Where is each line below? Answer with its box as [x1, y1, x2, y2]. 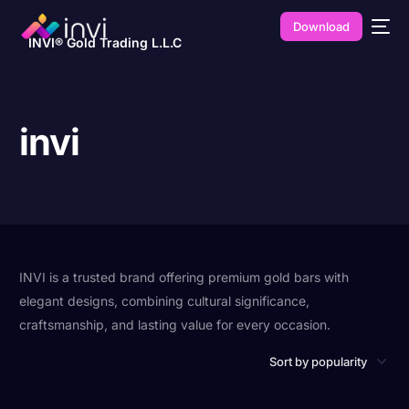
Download [293, 19, 351, 34]
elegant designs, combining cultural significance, [19, 293, 310, 309]
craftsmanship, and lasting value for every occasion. [19, 317, 331, 332]
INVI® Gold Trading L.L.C [27, 35, 182, 50]
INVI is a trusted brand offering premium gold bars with [19, 269, 350, 285]
